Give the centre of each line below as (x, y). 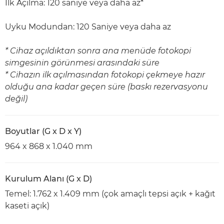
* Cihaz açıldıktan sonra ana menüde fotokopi (98, 51)
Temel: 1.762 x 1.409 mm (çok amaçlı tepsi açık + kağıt (110, 194)
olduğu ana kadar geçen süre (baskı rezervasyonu (106, 87)
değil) (16, 99)
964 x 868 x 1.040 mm (49, 146)
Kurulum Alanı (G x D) (48, 179)
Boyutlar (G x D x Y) (43, 131)
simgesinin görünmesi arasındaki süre (82, 63)
